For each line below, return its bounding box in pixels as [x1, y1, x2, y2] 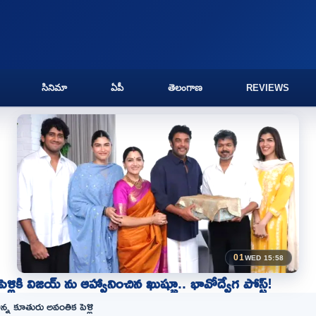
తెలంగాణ [167, 83, 202, 93]
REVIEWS [245, 83, 289, 93]
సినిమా [42, 83, 68, 93]
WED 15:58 [244, 253, 284, 262]
